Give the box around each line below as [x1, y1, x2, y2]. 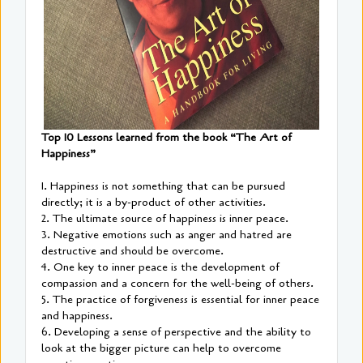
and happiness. [41, 308, 113, 324]
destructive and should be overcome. [41, 243, 224, 259]
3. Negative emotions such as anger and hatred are [41, 227, 292, 243]
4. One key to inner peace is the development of [41, 259, 280, 275]
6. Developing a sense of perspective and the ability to [41, 324, 311, 340]
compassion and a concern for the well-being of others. [41, 275, 314, 292]
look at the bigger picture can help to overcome [41, 340, 281, 357]
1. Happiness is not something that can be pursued [41, 178, 285, 194]
